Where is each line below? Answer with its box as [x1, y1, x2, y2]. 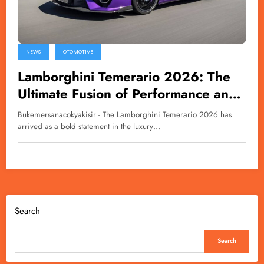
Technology [18, 101, 88, 121]
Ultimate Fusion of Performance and [18, 84, 237, 104]
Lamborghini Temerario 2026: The [18, 67, 230, 87]
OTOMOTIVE [63, 48, 93, 56]
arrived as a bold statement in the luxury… [18, 121, 160, 133]
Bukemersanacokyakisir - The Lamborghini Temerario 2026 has [18, 109, 232, 121]
